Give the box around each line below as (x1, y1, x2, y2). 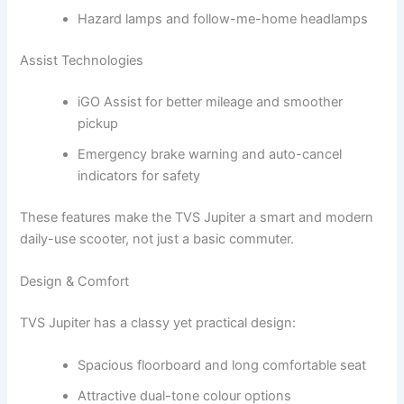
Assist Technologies (20, 51, 144, 69)
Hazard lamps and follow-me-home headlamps (78, 11, 369, 27)
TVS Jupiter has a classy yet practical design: (20, 314, 297, 331)
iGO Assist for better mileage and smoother (78, 93, 344, 110)
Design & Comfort (20, 272, 130, 289)
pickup (78, 115, 119, 132)
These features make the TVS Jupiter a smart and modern (20, 208, 374, 225)
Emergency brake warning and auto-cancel (78, 145, 343, 162)
